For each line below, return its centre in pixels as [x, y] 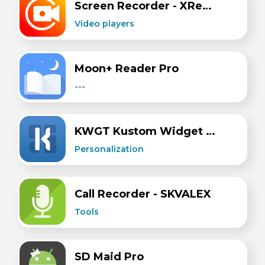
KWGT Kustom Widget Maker [211, 131]
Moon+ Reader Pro [127, 69]
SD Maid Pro [109, 257]
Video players [104, 24]
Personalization [109, 149]
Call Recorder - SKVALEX [143, 194]
